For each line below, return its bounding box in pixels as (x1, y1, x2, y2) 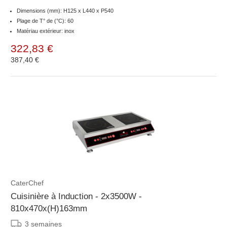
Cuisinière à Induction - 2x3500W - (11, 192, 142, 202)
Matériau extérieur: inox (17, 28, 74, 34)
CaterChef (11, 179, 44, 187)
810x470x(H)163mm (11, 204, 87, 214)
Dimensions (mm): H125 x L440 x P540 (17, 8, 113, 14)
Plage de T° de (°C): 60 (17, 18, 73, 24)
